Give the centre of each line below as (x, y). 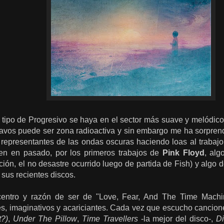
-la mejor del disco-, (178, 219)
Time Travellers (111, 219)
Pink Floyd (183, 153)
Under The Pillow (45, 219)
